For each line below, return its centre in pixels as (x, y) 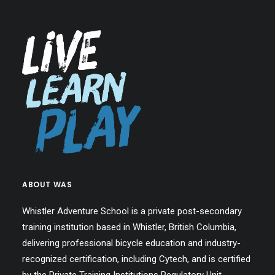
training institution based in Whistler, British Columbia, (129, 227)
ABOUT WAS (47, 184)
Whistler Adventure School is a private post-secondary (132, 211)
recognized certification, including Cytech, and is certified (136, 259)
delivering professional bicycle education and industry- (131, 243)
